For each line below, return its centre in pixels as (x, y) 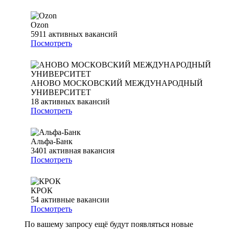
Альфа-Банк (52, 142)
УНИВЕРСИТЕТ (61, 93)
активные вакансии (75, 200)
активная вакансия (82, 151)
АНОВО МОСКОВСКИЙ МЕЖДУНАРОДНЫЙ (117, 83)
